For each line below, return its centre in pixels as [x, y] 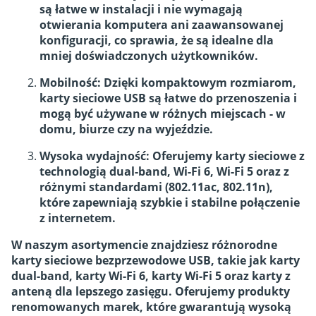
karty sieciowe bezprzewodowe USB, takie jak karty [156, 261]
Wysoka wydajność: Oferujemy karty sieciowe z [172, 156]
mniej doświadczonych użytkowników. [149, 56]
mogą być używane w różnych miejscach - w [163, 114]
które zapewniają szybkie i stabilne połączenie [170, 203]
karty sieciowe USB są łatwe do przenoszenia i [168, 98]
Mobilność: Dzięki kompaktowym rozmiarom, [168, 83]
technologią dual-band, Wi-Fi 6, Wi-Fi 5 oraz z [164, 172]
